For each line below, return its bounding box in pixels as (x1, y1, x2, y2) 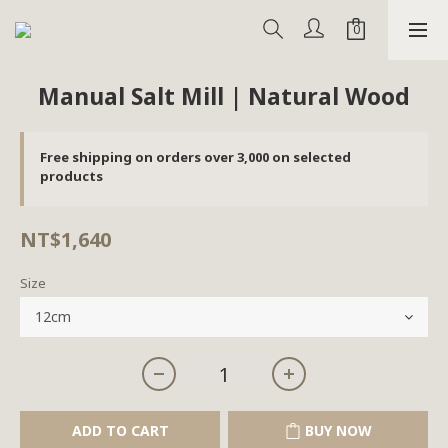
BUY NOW (304, 421, 372, 440)
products (40, 167, 103, 185)
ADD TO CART (71, 421, 169, 440)
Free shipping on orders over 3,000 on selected (40, 148, 351, 166)
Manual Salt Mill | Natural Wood (38, 80, 410, 112)
